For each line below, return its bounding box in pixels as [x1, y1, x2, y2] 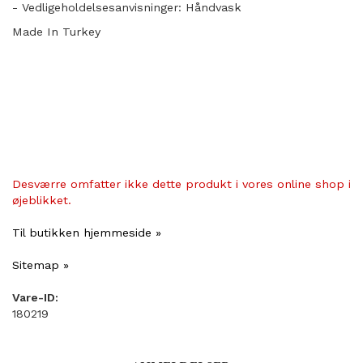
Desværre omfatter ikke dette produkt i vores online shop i [12, 177, 351, 191]
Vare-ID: [12, 291, 58, 305]
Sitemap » [12, 258, 69, 272]
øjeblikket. [12, 194, 71, 207]
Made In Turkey [12, 25, 100, 39]
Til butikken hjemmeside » [12, 226, 161, 240]
